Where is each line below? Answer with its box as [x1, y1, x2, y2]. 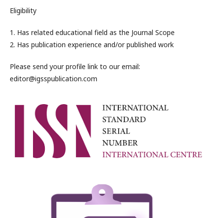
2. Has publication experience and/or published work [10, 40, 174, 49]
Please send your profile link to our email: [10, 62, 140, 71]
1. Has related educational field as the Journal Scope [10, 28, 175, 37]
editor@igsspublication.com [10, 74, 97, 83]
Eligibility [10, 6, 36, 15]
